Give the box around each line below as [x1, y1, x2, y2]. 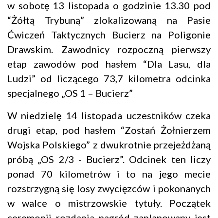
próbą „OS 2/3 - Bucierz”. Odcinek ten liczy [7, 153, 211, 165]
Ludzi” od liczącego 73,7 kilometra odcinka [7, 73, 211, 85]
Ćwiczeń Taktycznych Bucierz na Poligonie [7, 29, 211, 41]
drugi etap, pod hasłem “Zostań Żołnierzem [7, 124, 211, 136]
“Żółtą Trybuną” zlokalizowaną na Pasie [7, 14, 211, 26]
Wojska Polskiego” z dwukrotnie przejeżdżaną [7, 139, 211, 151]
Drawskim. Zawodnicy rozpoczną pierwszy [7, 43, 211, 55]
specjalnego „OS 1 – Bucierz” [7, 87, 133, 99]
